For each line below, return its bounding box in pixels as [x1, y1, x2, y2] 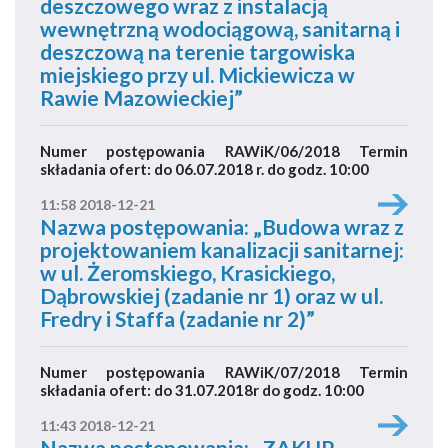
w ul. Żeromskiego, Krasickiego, [40, 260, 335, 285]
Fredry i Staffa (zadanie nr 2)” [40, 306, 315, 331]
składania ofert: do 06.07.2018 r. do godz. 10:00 [40, 160, 369, 178]
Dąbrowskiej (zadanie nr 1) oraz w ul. [40, 283, 383, 308]
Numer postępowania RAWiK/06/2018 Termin [40, 142, 408, 160]
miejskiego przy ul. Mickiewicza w [40, 62, 355, 87]
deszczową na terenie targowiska [40, 39, 355, 64]
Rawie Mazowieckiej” [40, 85, 243, 110]
